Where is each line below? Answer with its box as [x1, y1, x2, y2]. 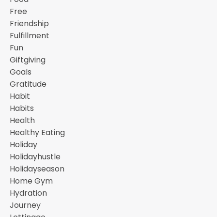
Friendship [10, 17, 49, 29]
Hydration [10, 187, 47, 199]
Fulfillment [10, 30, 49, 41]
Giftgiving [10, 54, 46, 65]
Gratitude [10, 78, 46, 90]
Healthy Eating [10, 126, 65, 138]
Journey [10, 199, 41, 211]
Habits [10, 102, 34, 114]
